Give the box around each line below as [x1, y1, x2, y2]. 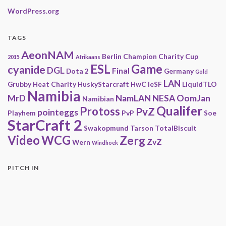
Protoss [80, 104, 120, 119]
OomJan [177, 93, 210, 104]
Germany [164, 67, 194, 76]
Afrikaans [76, 53, 100, 61]
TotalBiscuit [155, 124, 197, 133]
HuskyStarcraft [78, 80, 129, 89]
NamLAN [116, 93, 151, 104]
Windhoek [92, 139, 118, 146]
